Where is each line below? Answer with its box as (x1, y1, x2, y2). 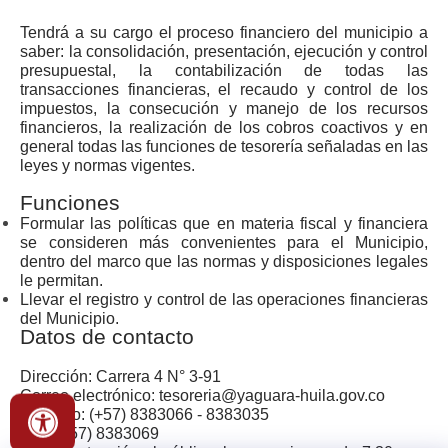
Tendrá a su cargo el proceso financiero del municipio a (20, 24, 428, 42)
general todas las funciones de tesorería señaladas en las (20, 138, 428, 156)
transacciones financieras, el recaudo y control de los (20, 81, 428, 99)
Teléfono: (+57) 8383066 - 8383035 (20, 406, 269, 424)
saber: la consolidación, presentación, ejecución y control (20, 43, 428, 61)
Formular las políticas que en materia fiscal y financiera (20, 215, 428, 233)
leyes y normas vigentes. (20, 157, 195, 175)
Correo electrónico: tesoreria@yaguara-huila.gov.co (20, 387, 385, 405)
